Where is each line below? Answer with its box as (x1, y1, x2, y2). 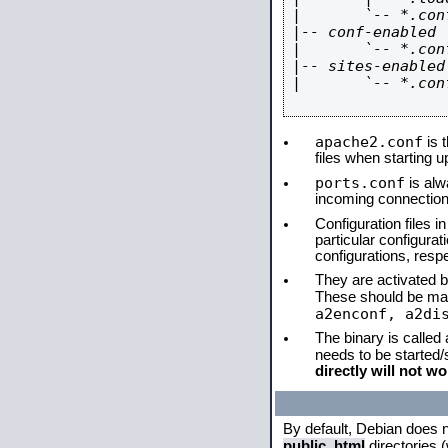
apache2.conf (315, 133, 423, 150)
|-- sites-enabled (292, 57, 445, 74)
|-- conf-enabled (292, 23, 436, 40)
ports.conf (315, 174, 405, 191)
